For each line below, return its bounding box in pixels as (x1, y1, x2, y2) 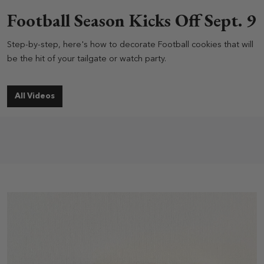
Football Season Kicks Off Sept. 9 (7, 8, 256, 32)
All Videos (15, 93, 55, 101)
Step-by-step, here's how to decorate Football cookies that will (7, 41, 253, 50)
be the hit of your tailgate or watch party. (7, 55, 166, 64)
